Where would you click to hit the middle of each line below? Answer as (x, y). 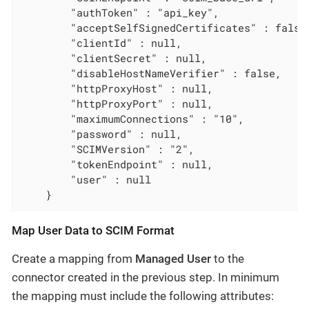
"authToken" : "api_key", (120, 12)
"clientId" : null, (102, 42)
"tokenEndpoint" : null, (117, 164)
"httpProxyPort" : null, (117, 103)
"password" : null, (102, 133)
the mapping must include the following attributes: (143, 296)
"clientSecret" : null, (114, 58)
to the (228, 258)
